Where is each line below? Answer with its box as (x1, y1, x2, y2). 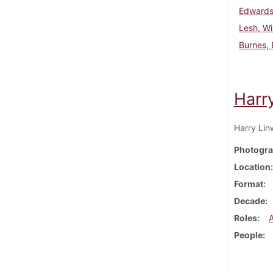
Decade (233, 195, 265, 206)
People (233, 229, 263, 240)
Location (233, 161, 271, 172)
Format (233, 178, 263, 189)
